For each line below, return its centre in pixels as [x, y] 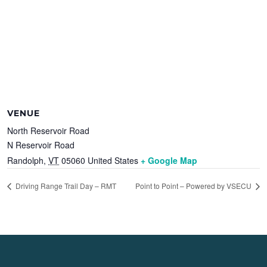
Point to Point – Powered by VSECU [194, 185]
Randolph [26, 160]
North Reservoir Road [49, 130]
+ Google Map [169, 160]
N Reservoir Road [41, 145]
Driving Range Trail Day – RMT [65, 185]
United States [113, 160]
